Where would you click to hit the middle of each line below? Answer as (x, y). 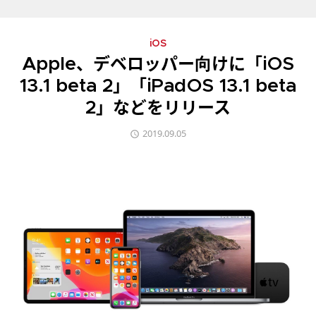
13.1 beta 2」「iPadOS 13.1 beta (158, 87)
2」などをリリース (158, 109)
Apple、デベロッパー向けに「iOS (158, 65)
